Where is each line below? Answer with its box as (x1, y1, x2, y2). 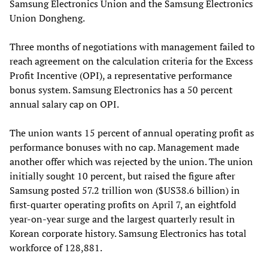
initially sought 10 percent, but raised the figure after (10, 169, 235, 182)
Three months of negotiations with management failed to (10, 39, 255, 53)
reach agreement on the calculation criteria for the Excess (10, 54, 253, 68)
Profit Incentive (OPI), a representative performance (10, 68, 232, 82)
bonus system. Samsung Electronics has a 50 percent (10, 83, 233, 96)
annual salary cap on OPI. (10, 97, 119, 111)
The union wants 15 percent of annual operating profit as (10, 126, 254, 139)
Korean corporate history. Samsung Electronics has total (10, 226, 246, 240)
